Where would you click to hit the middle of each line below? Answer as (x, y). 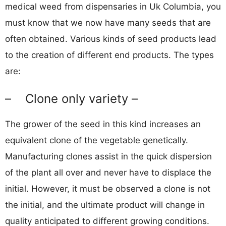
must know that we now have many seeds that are (108, 22)
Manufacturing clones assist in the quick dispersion (108, 156)
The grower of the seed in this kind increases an (103, 124)
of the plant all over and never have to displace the (108, 173)
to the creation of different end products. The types (109, 55)
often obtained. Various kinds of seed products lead (111, 39)
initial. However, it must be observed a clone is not (108, 189)
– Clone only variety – (71, 99)
